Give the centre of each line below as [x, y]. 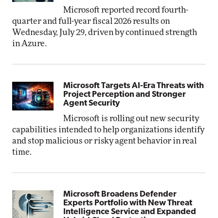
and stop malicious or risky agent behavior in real [104, 141]
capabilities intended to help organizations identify [108, 130]
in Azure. [29, 44]
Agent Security [92, 103]
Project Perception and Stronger [125, 95]
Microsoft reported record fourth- [126, 10]
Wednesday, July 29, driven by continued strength [105, 32]
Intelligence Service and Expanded [130, 212]
